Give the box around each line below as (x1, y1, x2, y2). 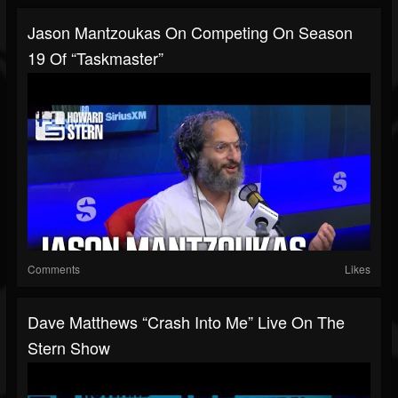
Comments (28, 261, 80, 277)
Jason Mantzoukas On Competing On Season (28, 20, 353, 44)
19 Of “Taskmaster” (28, 46, 163, 70)
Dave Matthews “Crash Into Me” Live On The (28, 310, 345, 334)
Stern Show (28, 336, 110, 360)
